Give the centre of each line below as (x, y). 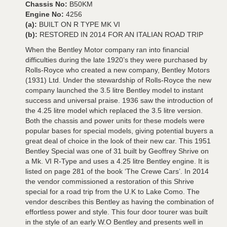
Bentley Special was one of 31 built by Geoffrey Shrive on (117, 151)
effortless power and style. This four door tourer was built (117, 212)
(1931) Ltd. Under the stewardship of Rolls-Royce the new (118, 80)
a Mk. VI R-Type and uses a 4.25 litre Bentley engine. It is (117, 161)
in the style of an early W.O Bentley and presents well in (114, 222)
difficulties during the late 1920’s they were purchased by (116, 60)
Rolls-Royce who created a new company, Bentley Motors (118, 70)
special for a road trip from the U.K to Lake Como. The (112, 192)
